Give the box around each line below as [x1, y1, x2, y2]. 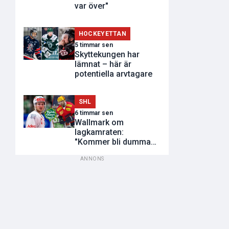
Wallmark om [75, 118, 124, 128]
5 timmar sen [75, 41, 113, 49]
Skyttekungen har [75, 49, 140, 59]
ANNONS [80, 156, 104, 162]
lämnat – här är [75, 59, 131, 69]
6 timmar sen [75, 109, 113, 117]
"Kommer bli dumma [75, 137, 151, 147]
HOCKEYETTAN [78, 30, 127, 37]
